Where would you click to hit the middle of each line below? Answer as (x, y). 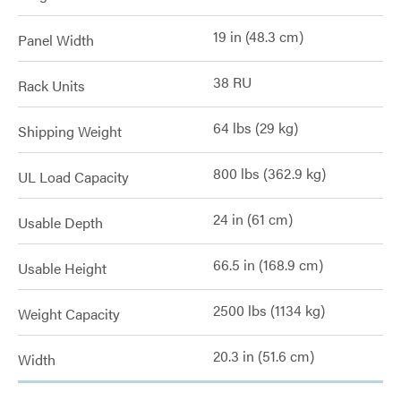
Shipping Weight (70, 131)
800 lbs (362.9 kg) (269, 173)
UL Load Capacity (73, 177)
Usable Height (62, 268)
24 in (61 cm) (253, 219)
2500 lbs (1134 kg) (269, 310)
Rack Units (51, 85)
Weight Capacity (69, 314)
